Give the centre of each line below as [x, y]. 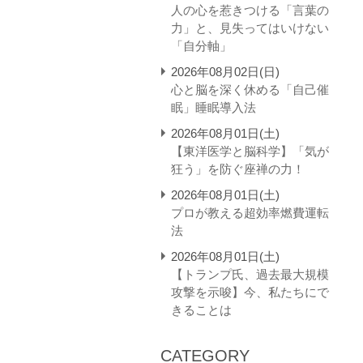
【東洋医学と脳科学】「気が [250, 151]
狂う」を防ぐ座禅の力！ [237, 169]
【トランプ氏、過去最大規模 [250, 274]
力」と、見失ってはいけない [250, 28]
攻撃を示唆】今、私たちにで [250, 292]
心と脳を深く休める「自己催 [250, 90]
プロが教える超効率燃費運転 [250, 213]
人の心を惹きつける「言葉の [250, 10]
